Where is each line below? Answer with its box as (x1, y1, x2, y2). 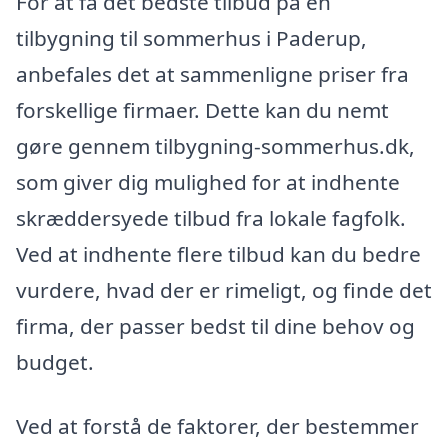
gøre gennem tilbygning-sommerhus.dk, (16, 131, 415, 160)
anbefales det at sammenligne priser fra (16, 59, 409, 88)
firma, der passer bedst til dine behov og (16, 311, 415, 340)
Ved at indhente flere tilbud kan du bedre (16, 239, 421, 268)
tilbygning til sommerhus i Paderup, (16, 23, 367, 52)
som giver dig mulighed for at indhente (16, 167, 400, 196)
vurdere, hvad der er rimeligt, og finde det (16, 275, 432, 304)
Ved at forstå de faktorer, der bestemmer (16, 411, 419, 440)
